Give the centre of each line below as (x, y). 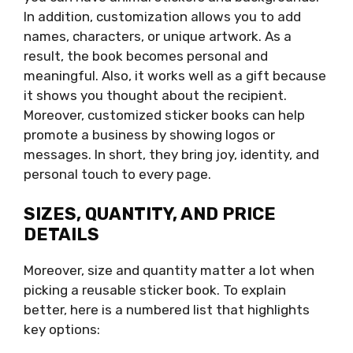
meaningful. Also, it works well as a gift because (175, 75)
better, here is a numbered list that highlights (167, 310)
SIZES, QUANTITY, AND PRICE (150, 214)
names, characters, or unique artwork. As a (158, 36)
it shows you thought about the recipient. (155, 95)
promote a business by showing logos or (149, 134)
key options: (62, 330)
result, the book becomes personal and (146, 56)
